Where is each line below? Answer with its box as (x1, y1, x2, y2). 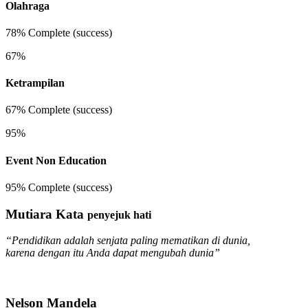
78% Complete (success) (5, 26, 112, 38)
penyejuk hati (87, 208, 151, 221)
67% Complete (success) (5, 104, 112, 116)
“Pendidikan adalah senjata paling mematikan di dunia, (5, 234, 250, 247)
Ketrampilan (5, 77, 65, 89)
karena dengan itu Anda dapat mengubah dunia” (5, 247, 220, 259)
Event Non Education (5, 154, 107, 166)
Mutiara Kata (5, 206, 84, 221)
